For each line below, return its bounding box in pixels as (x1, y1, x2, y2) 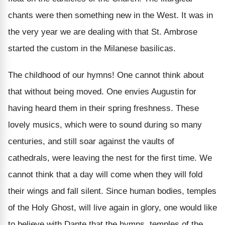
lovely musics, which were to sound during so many (8, 120, 202, 130)
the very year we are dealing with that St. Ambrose (8, 27, 197, 37)
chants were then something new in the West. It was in (8, 10, 213, 20)
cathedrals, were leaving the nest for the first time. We (8, 153, 212, 163)
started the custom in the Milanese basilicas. (8, 43, 176, 53)
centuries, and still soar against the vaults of (8, 136, 174, 146)
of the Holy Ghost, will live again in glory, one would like (8, 202, 217, 212)
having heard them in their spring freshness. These (8, 103, 199, 113)
